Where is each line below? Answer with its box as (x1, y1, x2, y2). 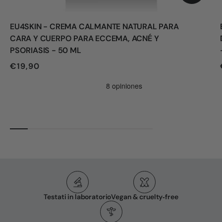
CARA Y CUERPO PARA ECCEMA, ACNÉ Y (10, 33, 159, 44)
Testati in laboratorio (44, 192, 111, 202)
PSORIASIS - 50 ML (10, 45, 81, 56)
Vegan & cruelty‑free (111, 192, 178, 202)
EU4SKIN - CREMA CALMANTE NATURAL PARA (10, 21, 179, 32)
